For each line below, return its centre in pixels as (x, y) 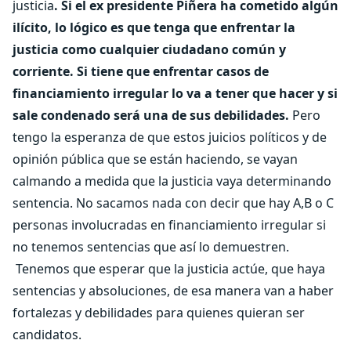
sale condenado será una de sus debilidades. (151, 115)
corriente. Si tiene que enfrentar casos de (141, 71)
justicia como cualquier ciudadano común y (149, 49)
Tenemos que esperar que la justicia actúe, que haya (169, 269)
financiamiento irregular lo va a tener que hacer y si (175, 93)
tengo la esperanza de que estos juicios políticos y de (170, 137)
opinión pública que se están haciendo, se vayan (155, 159)
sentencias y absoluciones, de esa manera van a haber (173, 291)
